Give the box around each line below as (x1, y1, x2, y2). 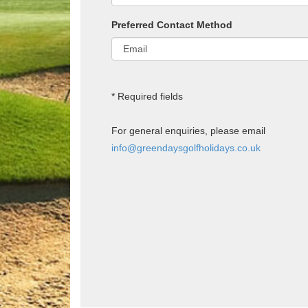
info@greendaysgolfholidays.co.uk (111, 142, 261, 153)
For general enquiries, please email (111, 124, 265, 136)
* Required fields (111, 90, 183, 102)
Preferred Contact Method (111, 19, 232, 30)
